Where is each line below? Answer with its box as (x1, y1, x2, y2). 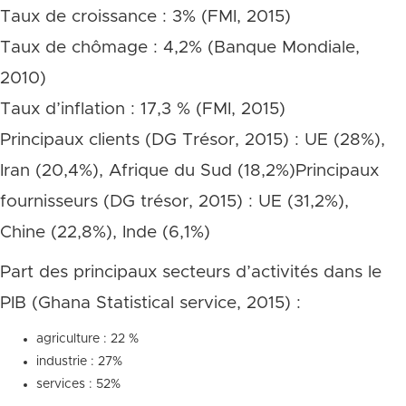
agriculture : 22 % (36, 333, 139, 345)
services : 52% (36, 378, 121, 391)
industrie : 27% (36, 355, 122, 368)
